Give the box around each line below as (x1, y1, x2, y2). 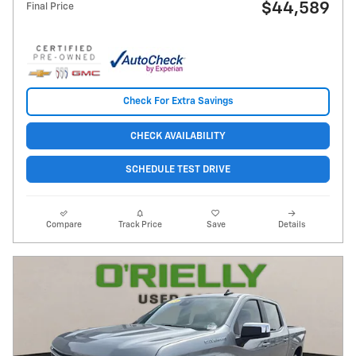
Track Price (118, 221, 162, 230)
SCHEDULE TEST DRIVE (126, 164, 230, 175)
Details (278, 221, 306, 230)
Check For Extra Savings (123, 96, 233, 107)
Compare (46, 221, 83, 230)
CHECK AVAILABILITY (130, 130, 226, 141)
